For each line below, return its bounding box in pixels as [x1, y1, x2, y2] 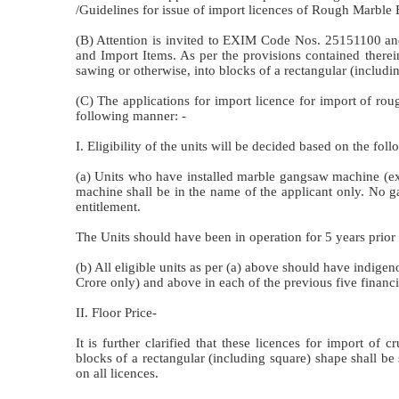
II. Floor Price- [75, 305, 157, 320]
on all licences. [75, 365, 159, 380]
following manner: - [75, 108, 186, 123]
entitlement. [75, 199, 141, 214]
